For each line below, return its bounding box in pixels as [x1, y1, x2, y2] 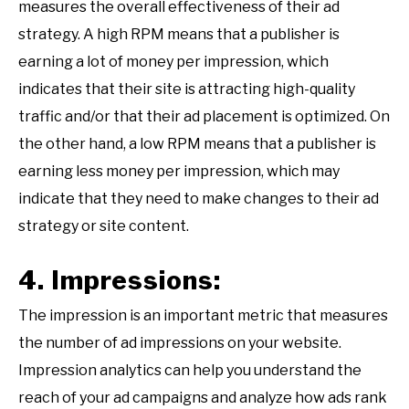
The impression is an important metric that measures [18, 306, 388, 324]
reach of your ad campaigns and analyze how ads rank [18, 388, 387, 406]
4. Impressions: [18, 264, 221, 296]
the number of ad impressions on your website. [18, 333, 341, 351]
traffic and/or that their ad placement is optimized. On [18, 107, 390, 125]
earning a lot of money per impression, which [18, 52, 329, 70]
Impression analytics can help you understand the [18, 361, 362, 379]
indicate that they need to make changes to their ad [18, 189, 379, 207]
